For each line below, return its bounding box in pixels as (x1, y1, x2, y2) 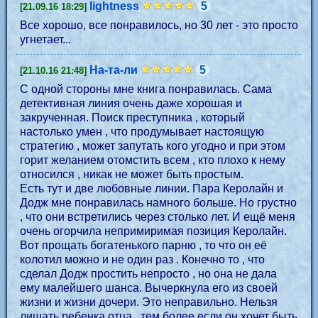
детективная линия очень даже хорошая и (20, 97, 242, 109)
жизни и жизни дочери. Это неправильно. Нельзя (20, 296, 278, 308)
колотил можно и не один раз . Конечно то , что (20, 253, 265, 265)
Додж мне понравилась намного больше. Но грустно (20, 197, 297, 209)
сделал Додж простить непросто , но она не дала (20, 268, 277, 280)
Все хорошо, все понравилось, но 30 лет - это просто (20, 19, 298, 31)
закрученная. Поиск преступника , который (20, 111, 245, 124)
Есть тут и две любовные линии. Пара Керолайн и (20, 182, 283, 194)
